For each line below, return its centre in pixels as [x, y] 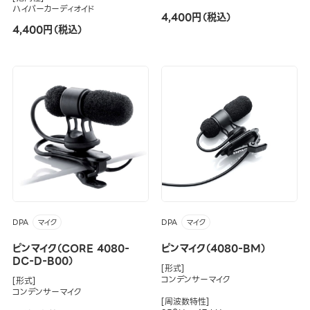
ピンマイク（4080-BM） [213, 248]
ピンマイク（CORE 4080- [71, 248]
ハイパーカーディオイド [53, 9]
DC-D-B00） [43, 261]
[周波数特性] [185, 301]
